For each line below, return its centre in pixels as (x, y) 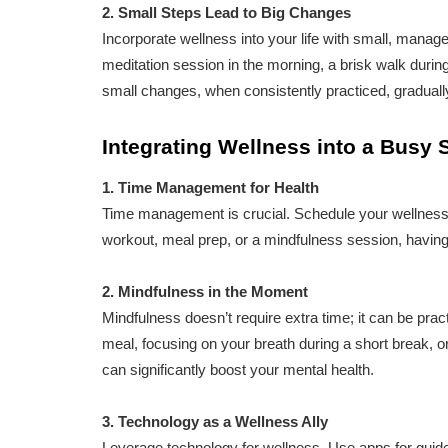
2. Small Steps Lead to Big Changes (226, 13)
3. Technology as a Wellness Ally (215, 422)
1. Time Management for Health (210, 188)
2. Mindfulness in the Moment (205, 292)
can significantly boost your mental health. (238, 370)
